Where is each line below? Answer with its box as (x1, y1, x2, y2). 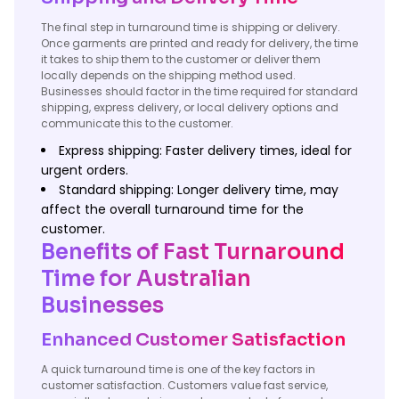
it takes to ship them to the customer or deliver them (41, 52, 321, 67)
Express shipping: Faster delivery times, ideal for (59, 142, 352, 159)
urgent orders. (41, 161, 128, 179)
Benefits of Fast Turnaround (41, 239, 345, 265)
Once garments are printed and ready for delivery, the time (41, 36, 358, 51)
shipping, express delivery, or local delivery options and (41, 100, 338, 115)
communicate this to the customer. (41, 116, 233, 131)
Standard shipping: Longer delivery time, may (59, 181, 338, 199)
